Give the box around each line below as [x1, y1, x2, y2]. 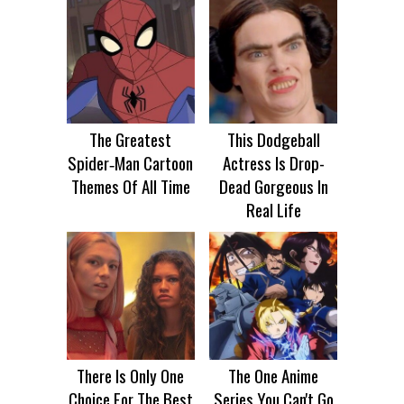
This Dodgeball [226, 126, 320, 152]
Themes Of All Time [70, 173, 190, 199]
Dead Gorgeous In [218, 173, 328, 199]
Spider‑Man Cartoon [68, 150, 194, 176]
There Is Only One [77, 362, 185, 388]
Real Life [245, 197, 301, 223]
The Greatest [89, 126, 172, 152]
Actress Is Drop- [222, 150, 325, 176]
